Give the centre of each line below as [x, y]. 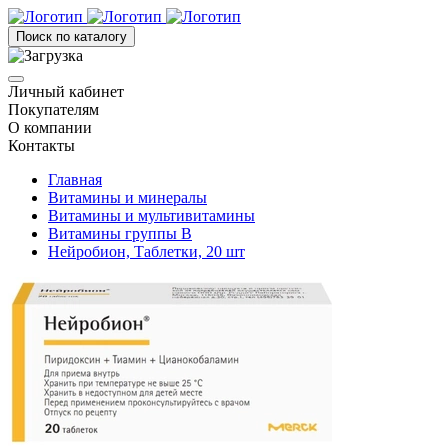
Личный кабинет [66, 91]
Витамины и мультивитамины [151, 215]
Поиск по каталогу [71, 36]
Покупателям [53, 109]
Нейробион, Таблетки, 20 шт [146, 251]
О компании [50, 127]
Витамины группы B [120, 233]
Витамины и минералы [127, 197]
